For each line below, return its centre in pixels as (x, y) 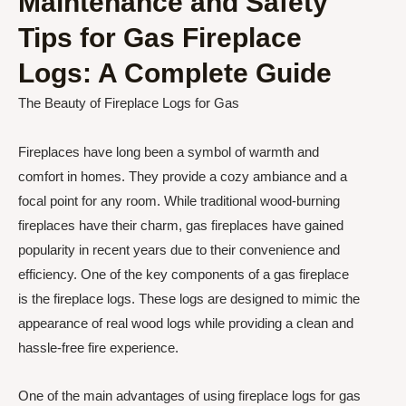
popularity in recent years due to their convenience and (179, 249)
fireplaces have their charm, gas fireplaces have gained (181, 225)
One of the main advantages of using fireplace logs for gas (189, 395)
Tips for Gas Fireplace (160, 38)
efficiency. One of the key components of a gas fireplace (184, 274)
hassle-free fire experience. (98, 347)
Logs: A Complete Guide (175, 73)
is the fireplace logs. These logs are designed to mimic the (189, 298)
